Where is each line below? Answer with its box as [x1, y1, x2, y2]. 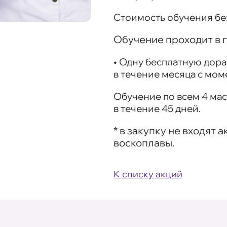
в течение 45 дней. [113, 102, 201, 115]
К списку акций [113, 168, 182, 180]
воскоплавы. [113, 136, 174, 149]
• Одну [113, 56, 145, 68]
